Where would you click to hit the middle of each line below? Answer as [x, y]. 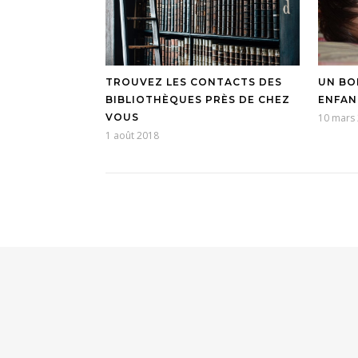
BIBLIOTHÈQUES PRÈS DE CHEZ [198, 99]
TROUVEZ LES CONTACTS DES [194, 82]
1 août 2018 [132, 135]
